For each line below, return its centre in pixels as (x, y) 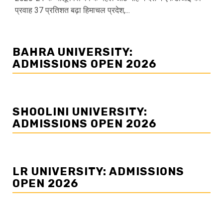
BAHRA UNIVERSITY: (73, 52)
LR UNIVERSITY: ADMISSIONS (98, 172)
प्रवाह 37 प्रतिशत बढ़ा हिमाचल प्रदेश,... (72, 10)
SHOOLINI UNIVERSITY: (80, 112)
